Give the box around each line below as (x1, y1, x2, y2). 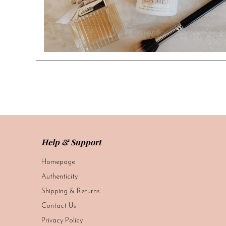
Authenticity (41, 173, 78, 181)
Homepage (41, 158, 75, 166)
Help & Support (41, 136, 101, 147)
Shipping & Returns (41, 187, 100, 195)
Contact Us (41, 202, 76, 210)
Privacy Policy (41, 216, 83, 224)
